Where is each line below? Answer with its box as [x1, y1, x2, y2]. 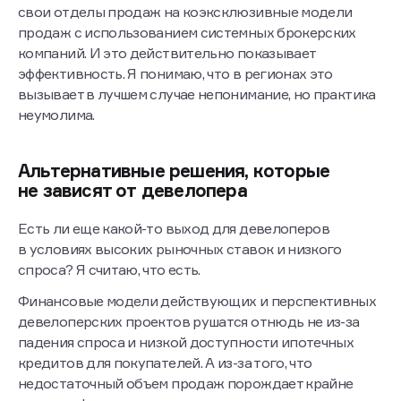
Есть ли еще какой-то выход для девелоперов [18, 219, 330, 238]
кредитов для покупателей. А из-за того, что [18, 354, 312, 372]
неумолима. [18, 106, 95, 124]
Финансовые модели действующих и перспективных [18, 292, 377, 311]
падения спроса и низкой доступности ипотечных [18, 333, 354, 352]
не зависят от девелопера [18, 179, 247, 202]
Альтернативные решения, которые [18, 159, 330, 183]
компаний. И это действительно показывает [18, 44, 316, 63]
